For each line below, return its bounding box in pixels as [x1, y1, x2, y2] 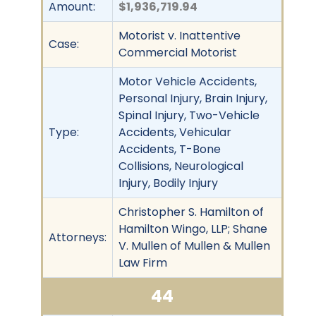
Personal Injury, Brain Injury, [119, 90, 267, 107]
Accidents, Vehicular [119, 123, 231, 140]
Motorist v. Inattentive [119, 27, 241, 44]
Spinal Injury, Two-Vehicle [119, 107, 260, 123]
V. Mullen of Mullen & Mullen [119, 237, 270, 254]
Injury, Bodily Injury [119, 174, 218, 191]
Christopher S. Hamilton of [119, 203, 264, 220]
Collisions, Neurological [119, 157, 243, 174]
